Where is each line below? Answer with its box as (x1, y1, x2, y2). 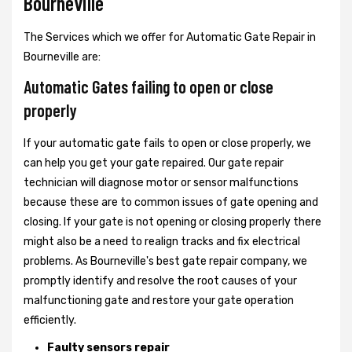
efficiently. (24, 313, 81, 327)
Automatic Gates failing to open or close (24, 75, 273, 97)
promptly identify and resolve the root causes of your (24, 273, 297, 288)
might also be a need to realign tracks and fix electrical (24, 234, 300, 248)
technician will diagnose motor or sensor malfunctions (24, 175, 299, 189)
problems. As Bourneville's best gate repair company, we (24, 254, 307, 268)
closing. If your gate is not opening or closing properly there (24, 214, 321, 229)
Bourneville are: (24, 49, 101, 64)
